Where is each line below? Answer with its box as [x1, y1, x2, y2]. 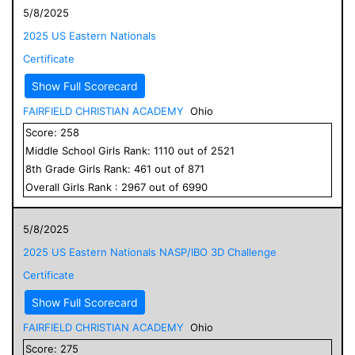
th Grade [32, 162, 78, 175]
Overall [25, 180, 63, 193]
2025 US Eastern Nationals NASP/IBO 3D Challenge [23, 245, 277, 258]
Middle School [25, 143, 95, 157]
